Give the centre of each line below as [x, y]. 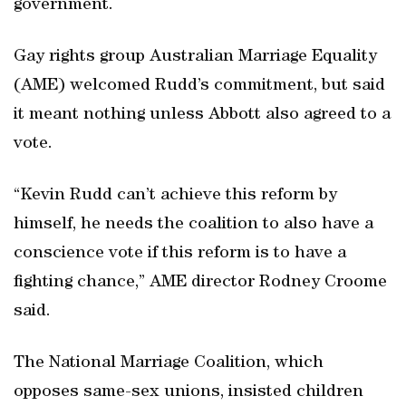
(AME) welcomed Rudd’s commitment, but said [199, 86]
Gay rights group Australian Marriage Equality [195, 57]
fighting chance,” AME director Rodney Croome [200, 283]
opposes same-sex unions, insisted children [188, 392]
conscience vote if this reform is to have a [180, 254]
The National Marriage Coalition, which [169, 363]
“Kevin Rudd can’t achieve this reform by [175, 196]
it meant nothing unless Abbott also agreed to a [202, 115]
